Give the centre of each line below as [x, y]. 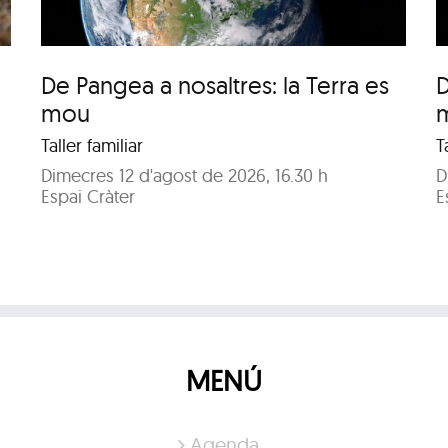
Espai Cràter [88, 196]
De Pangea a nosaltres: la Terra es [215, 84]
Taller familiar [92, 145]
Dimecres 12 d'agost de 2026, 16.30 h [185, 175]
